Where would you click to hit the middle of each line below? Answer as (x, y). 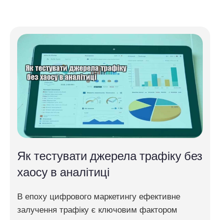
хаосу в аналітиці (63, 172)
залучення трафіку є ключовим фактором (97, 210)
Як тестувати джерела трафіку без (110, 156)
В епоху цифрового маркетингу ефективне (99, 197)
